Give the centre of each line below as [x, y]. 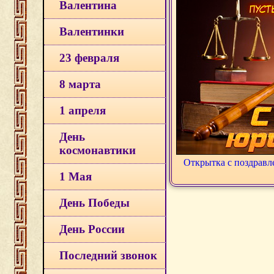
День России [92, 229]
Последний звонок [108, 255]
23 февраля [89, 58]
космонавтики [98, 150]
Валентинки [92, 31]
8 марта [80, 84]
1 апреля [83, 110]
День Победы [94, 203]
